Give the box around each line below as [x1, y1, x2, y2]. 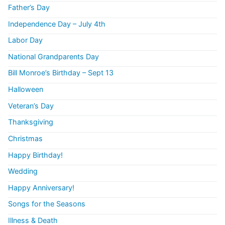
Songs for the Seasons [8, 199, 85, 208]
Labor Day [8, 36, 43, 45]
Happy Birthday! [8, 150, 63, 159]
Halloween [8, 85, 43, 94]
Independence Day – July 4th [8, 19, 105, 28]
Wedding [8, 167, 38, 176]
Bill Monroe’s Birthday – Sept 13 [8, 68, 114, 77]
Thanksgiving [8, 118, 53, 127]
